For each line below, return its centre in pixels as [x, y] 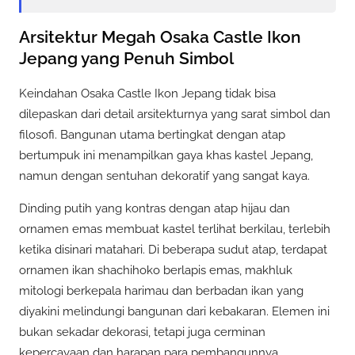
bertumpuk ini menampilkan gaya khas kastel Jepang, [166, 155]
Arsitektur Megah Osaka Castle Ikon [160, 37]
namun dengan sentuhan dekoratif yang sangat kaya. [164, 176]
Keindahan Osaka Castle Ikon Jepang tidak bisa [147, 93]
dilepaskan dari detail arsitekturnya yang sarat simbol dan [175, 114]
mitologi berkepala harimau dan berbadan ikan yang [161, 290]
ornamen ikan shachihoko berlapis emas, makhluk [156, 270]
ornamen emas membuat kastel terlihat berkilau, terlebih [175, 229]
